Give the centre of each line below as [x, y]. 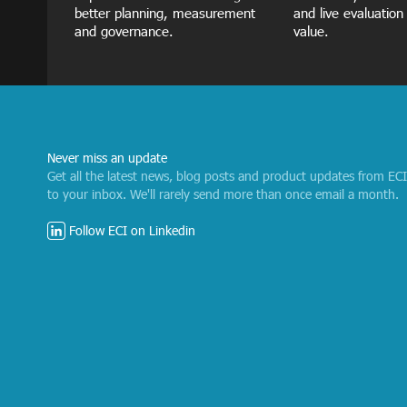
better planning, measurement [165, 13]
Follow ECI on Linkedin [130, 230]
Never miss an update [107, 158]
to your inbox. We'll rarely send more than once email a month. [223, 194]
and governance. [124, 31]
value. [311, 31]
